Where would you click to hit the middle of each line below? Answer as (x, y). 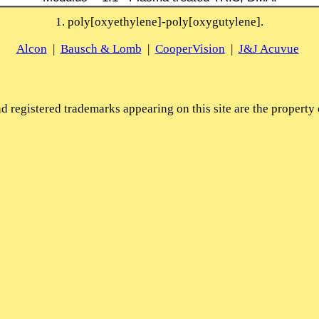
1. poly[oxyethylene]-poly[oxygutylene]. (159, 22)
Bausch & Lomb (101, 48)
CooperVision (190, 48)
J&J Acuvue (268, 48)
